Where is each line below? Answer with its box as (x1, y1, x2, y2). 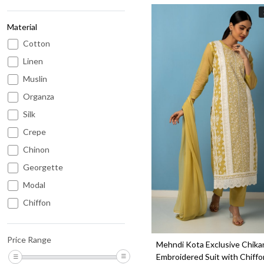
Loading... (214, 118, 249, 129)
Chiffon (23, 197, 51, 208)
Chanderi (23, 233, 57, 243)
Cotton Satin (23, 250, 71, 261)
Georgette (23, 162, 63, 173)
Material (7, 22, 37, 32)
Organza (23, 91, 54, 102)
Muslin (23, 74, 47, 84)
